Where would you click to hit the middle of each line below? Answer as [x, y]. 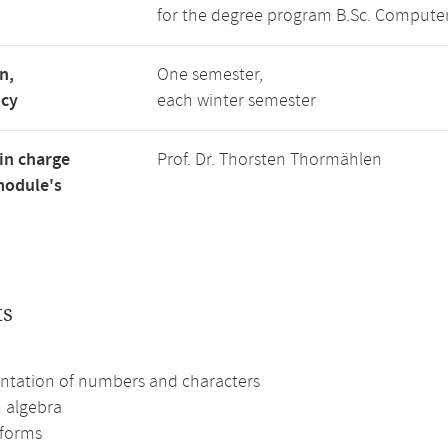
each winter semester [236, 101]
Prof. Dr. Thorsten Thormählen [269, 160]
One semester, [210, 75]
